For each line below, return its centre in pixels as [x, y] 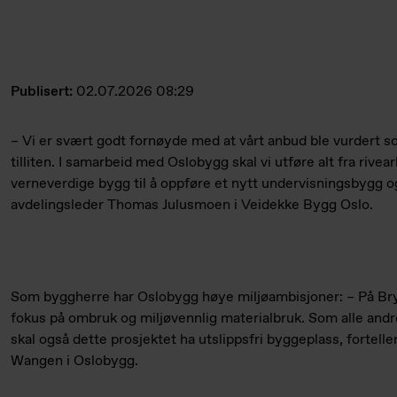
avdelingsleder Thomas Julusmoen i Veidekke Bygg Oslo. [192, 206]
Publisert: [43, 92]
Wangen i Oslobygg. [74, 362]
